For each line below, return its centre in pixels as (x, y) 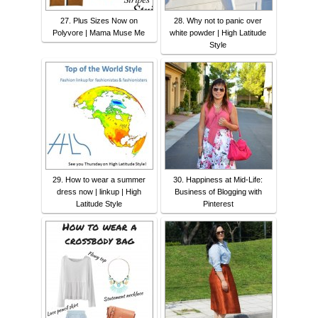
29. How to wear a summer (99, 180)
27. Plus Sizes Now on (99, 21)
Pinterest (218, 204)
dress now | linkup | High (99, 192)
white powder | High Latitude (218, 33)
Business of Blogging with (218, 192)
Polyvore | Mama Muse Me (99, 33)
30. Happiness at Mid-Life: (218, 180)
